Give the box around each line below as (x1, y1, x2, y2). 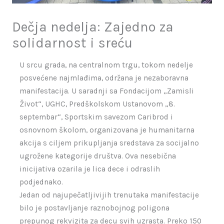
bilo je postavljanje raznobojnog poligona (19, 203, 169, 213)
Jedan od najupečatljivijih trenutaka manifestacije (19, 190, 199, 200)
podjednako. (19, 177, 63, 187)
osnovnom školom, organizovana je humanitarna (19, 125, 194, 135)
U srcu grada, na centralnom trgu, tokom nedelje (19, 60, 193, 70)
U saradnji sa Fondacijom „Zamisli (71, 86, 194, 96)
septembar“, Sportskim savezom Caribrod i (19, 112, 173, 122)
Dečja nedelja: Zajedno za (11, 18, 173, 35)
